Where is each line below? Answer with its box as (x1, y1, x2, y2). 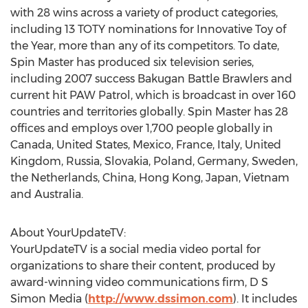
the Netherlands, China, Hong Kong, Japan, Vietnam (10, 171, 289, 184)
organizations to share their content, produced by (10, 259, 275, 272)
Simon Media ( (10, 292, 88, 305)
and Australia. (10, 188, 83, 201)
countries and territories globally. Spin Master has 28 (10, 105, 288, 118)
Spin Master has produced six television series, (10, 56, 254, 69)
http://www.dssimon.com (88, 292, 233, 305)
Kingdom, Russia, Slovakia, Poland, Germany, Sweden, (10, 155, 298, 168)
